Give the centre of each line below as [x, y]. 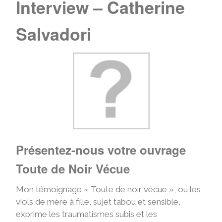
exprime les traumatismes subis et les [86, 214]
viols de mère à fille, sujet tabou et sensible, [98, 201]
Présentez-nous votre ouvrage [101, 149]
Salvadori [54, 33]
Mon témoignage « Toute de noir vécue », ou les [108, 189]
